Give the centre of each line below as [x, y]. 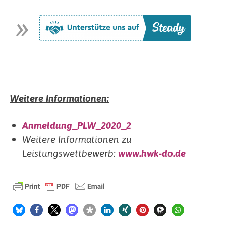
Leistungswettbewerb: [70, 153]
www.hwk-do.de [152, 153]
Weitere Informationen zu [77, 139]
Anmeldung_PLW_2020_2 [77, 125]
